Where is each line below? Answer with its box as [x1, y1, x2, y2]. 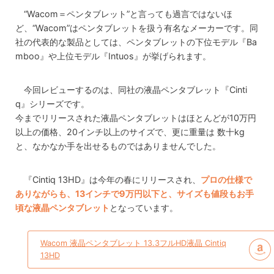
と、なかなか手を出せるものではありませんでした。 [15, 140, 221, 151]
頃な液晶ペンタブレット [15, 202, 109, 213]
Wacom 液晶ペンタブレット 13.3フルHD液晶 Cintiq [40, 238, 226, 248]
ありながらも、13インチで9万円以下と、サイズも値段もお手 [15, 188, 254, 199]
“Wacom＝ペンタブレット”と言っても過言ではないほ [24, 8, 233, 19]
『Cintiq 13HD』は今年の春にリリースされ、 [24, 174, 201, 185]
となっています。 [109, 202, 178, 213]
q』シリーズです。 [15, 98, 89, 109]
